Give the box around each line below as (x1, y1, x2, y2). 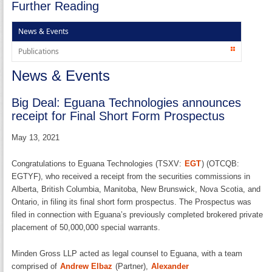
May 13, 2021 (12, 132, 60, 142)
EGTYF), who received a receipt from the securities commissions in (12, 171, 251, 181)
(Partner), (113, 261, 151, 271)
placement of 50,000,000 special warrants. (12, 222, 161, 232)
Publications (18, 46, 59, 56)
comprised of (12, 261, 60, 271)
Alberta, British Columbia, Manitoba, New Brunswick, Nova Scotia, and (12, 184, 261, 194)
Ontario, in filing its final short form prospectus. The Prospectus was (12, 197, 252, 206)
